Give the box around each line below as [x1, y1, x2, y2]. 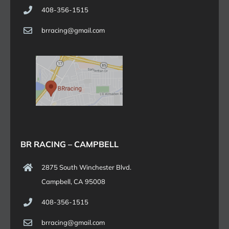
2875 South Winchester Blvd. [41, 163, 131, 172]
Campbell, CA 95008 [41, 177, 105, 186]
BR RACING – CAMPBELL [20, 139, 119, 149]
